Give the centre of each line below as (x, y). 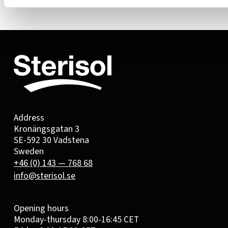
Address (29, 118)
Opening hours (41, 209)
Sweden (29, 152)
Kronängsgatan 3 (47, 129)
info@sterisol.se (45, 176)
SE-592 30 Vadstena (52, 140)
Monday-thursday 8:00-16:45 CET (77, 220)
